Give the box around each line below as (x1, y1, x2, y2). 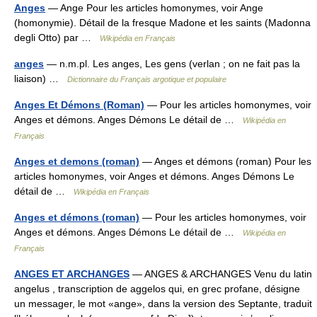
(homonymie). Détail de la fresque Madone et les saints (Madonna (14, 17, 311, 28)
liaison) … (14, 73, 67, 84)
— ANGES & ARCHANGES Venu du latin (129, 268, 312, 279)
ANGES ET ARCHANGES (14, 268, 129, 279)
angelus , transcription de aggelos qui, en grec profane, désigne (14, 283, 300, 294)
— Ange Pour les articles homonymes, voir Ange (45, 2, 263, 13)
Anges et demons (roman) (14, 156, 139, 167)
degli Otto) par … (14, 32, 100, 43)
